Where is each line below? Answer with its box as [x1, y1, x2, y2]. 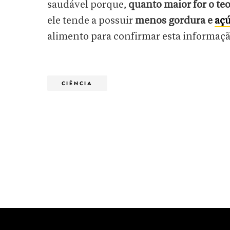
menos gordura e [135, 15, 215, 26]
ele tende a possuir [47, 15, 135, 26]
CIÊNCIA [62, 80, 93, 86]
